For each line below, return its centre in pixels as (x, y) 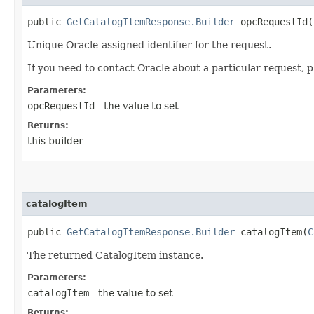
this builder (55, 141)
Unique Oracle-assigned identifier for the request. (149, 45)
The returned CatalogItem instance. (115, 255)
